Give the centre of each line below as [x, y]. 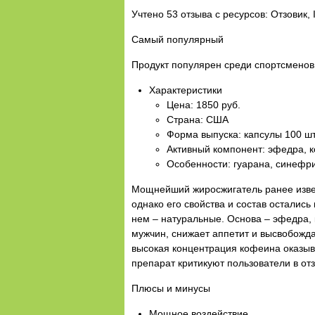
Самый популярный [178, 39]
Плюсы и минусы [171, 288]
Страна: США [198, 119]
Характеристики [186, 90]
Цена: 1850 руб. [204, 104]
